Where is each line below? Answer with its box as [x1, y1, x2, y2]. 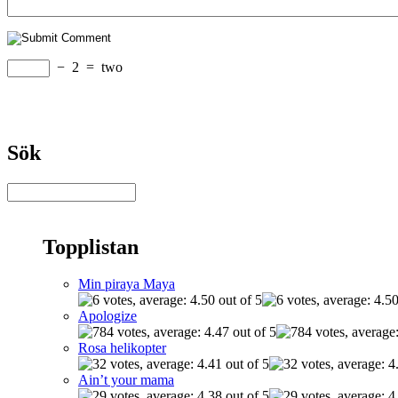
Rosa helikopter [78, 340, 166, 356]
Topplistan [43, 235, 139, 259]
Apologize [78, 308, 137, 324]
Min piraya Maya [78, 276, 175, 292]
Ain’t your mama [78, 372, 174, 388]
